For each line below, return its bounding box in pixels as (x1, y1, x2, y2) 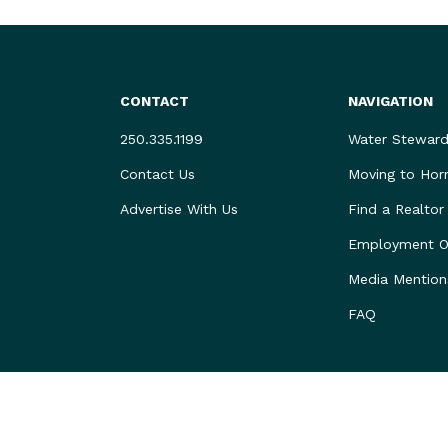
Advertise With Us (120, 201, 239, 217)
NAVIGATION (347, 93, 433, 109)
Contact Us (120, 166, 196, 182)
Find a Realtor (347, 201, 444, 217)
